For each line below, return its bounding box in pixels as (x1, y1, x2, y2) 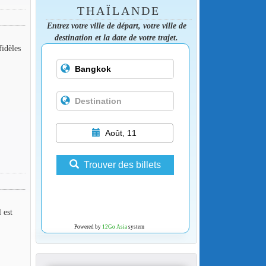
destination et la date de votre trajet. (55, 33, 178, 43)
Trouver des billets (83, 160, 161, 170)
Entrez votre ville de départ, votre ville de (46, 21, 186, 31)
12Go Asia (102, 224, 127, 230)
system (126, 224, 144, 230)
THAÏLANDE (77, 4, 161, 18)
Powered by (74, 224, 102, 230)
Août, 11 (105, 128, 137, 138)
